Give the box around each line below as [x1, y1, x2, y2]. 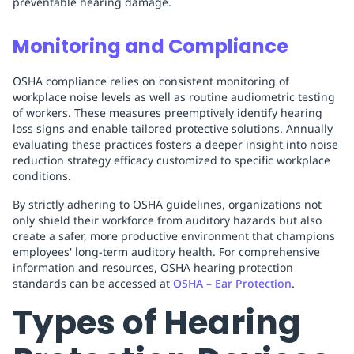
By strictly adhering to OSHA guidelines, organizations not [13, 197, 322, 213]
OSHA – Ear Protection [173, 276, 292, 292]
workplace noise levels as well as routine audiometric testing [13, 89, 335, 105]
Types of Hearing [13, 299, 301, 347]
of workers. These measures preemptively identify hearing [13, 105, 322, 121]
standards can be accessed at [13, 276, 173, 292]
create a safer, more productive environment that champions [13, 228, 335, 244]
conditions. [13, 168, 71, 184]
